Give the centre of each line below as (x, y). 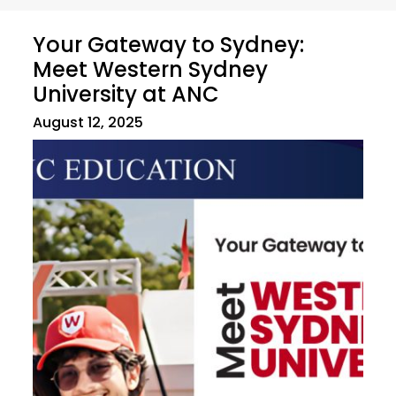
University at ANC (126, 94)
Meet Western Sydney (150, 69)
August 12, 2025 (88, 122)
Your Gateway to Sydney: (168, 44)
